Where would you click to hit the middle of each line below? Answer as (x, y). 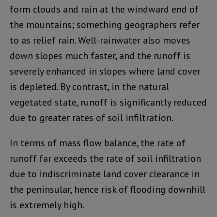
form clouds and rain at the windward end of (104, 9)
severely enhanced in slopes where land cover (105, 71)
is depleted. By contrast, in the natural (89, 87)
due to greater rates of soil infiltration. (92, 118)
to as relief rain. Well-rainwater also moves (100, 40)
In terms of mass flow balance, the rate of (98, 143)
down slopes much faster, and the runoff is (100, 56)
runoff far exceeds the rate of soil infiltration (105, 159)
